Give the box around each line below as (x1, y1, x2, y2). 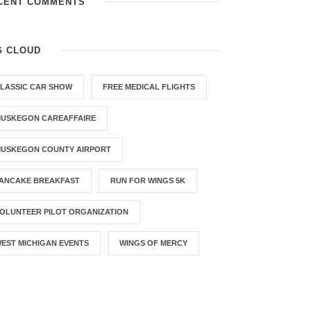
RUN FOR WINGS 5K (110, 176, 186, 185)
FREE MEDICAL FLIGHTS (103, 82, 196, 91)
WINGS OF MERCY (119, 238, 188, 247)
